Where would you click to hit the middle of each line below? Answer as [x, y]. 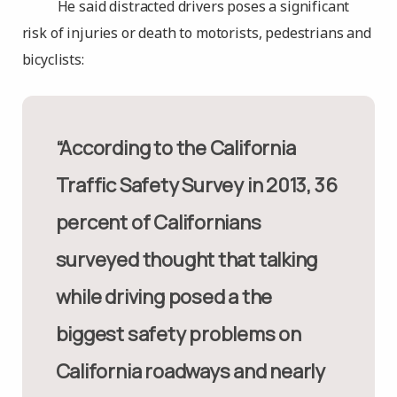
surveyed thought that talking [187, 260]
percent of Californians [158, 222]
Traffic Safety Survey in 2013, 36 [196, 185]
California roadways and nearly [190, 371]
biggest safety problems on [178, 334]
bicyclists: [53, 59]
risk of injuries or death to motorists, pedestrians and [196, 33]
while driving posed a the [164, 297]
